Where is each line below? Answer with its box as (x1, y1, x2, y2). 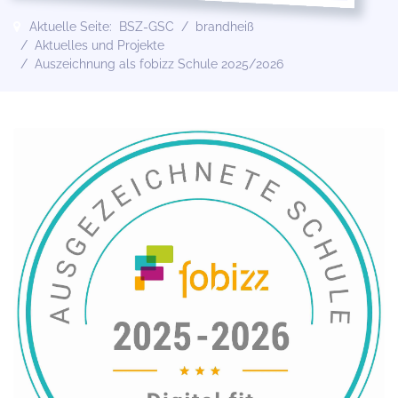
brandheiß (195, 20, 254, 34)
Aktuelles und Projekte (35, 38, 164, 52)
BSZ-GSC (119, 20, 174, 34)
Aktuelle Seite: (29, 20, 119, 34)
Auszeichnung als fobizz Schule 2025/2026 (35, 57, 283, 71)
